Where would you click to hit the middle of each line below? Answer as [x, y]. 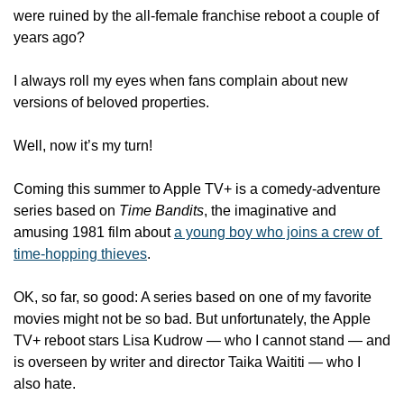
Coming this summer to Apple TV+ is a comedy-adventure [197, 189]
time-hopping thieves [80, 254]
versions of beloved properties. [113, 102]
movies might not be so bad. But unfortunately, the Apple [192, 319]
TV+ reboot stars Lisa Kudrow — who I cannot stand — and [202, 340]
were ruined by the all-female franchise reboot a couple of [196, 16]
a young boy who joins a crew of [276, 232]
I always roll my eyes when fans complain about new [181, 81]
